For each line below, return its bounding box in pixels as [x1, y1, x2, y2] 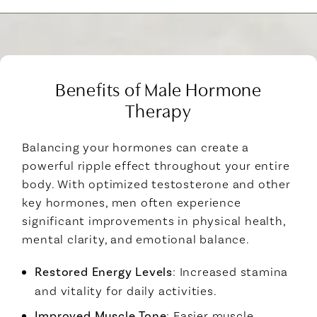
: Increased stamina [173, 264, 289, 279]
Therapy [125, 96, 192, 122]
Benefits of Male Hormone [54, 75, 263, 101]
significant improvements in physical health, [22, 213, 286, 228]
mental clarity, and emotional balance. [22, 231, 250, 246]
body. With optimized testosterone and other [22, 176, 291, 191]
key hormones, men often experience [22, 195, 241, 209]
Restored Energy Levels [35, 264, 173, 279]
